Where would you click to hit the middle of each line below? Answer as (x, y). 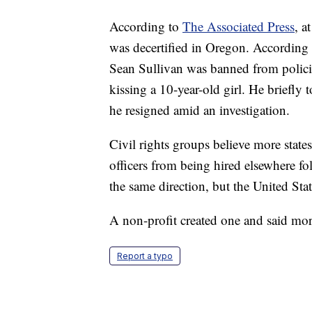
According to (146, 26)
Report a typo (145, 256)
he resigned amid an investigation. (200, 110)
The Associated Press (239, 26)
